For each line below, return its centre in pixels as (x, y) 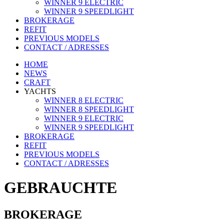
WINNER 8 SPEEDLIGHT (89, 109)
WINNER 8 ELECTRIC (84, 100)
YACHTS (40, 91)
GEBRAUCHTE (60, 188)
